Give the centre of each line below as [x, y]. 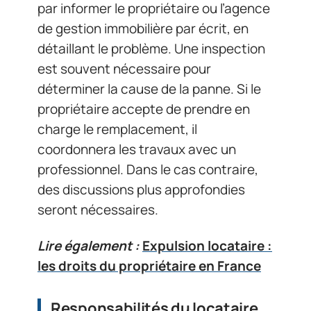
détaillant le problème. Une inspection [151, 49]
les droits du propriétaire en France [149, 266]
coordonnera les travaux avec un [137, 149]
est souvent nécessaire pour [124, 69]
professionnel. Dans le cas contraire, [148, 169]
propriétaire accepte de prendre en [144, 109]
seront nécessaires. [98, 210]
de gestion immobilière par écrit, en [143, 28]
